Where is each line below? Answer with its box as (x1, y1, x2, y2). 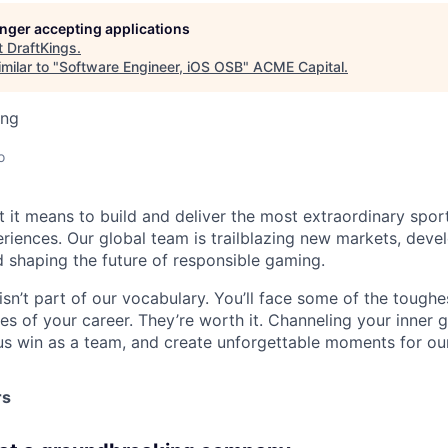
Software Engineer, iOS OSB (59, 58, 243, 75)
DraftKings (7, 39, 77, 56)
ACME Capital (253, 58, 344, 75)
